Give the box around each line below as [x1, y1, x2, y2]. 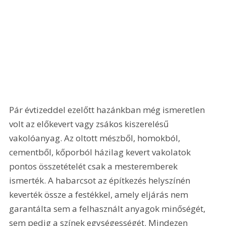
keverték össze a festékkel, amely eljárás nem [9, 189, 191, 201]
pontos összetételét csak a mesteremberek [9, 160, 180, 173]
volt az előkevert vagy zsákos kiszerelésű [9, 118, 171, 130]
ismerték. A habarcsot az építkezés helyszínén [9, 175, 193, 187]
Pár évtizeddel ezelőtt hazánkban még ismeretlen [9, 104, 207, 116]
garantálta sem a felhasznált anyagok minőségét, [9, 203, 208, 215]
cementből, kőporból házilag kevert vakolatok [9, 146, 193, 158]
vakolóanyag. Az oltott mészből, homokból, [9, 132, 183, 144]
